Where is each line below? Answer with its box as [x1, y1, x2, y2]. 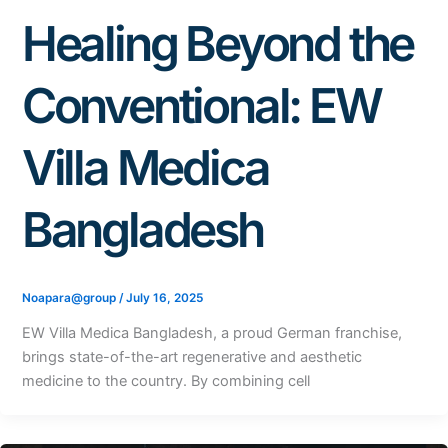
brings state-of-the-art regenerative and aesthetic [21, 347, 362, 366]
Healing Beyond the [21, 13, 414, 73]
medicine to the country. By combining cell [21, 371, 310, 390]
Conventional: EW [21, 75, 381, 135]
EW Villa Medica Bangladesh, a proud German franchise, [21, 323, 402, 342]
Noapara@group [21, 290, 119, 305]
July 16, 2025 [125, 290, 203, 305]
